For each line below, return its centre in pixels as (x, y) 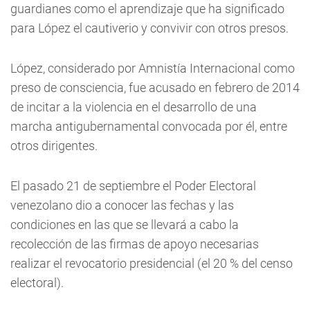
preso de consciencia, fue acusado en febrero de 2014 (155, 88)
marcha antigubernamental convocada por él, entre (149, 126)
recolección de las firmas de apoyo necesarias (135, 244)
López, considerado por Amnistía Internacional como (153, 68)
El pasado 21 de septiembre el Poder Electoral (133, 186)
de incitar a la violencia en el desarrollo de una (134, 107)
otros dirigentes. (54, 146)
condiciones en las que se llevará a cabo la (125, 225)
